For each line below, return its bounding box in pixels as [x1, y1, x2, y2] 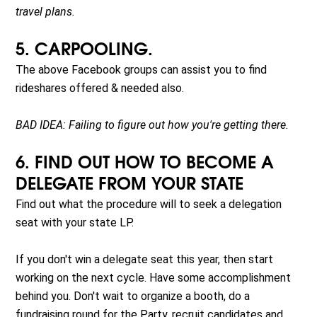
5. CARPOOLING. [16, 42, 154, 59]
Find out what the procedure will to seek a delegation [16, 197, 282, 212]
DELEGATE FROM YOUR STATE [16, 177, 244, 193]
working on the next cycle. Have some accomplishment [16, 271, 292, 285]
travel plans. [16, 5, 76, 19]
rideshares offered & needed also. [16, 81, 185, 96]
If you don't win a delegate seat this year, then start [16, 253, 274, 267]
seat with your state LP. [16, 216, 134, 230]
